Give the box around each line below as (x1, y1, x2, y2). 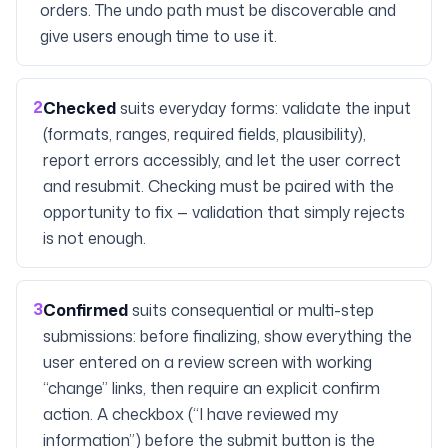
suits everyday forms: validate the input (120, 97, 411, 119)
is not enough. (43, 227, 146, 249)
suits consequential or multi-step (132, 299, 374, 321)
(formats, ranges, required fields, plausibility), (43, 123, 366, 145)
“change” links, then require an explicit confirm (43, 377, 380, 399)
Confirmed (43, 299, 128, 321)
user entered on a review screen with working (43, 351, 372, 373)
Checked (43, 97, 116, 119)
